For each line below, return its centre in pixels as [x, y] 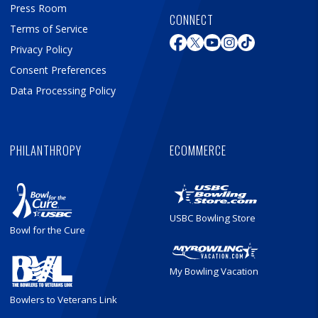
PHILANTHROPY [46, 150]
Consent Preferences [58, 70]
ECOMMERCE [198, 150]
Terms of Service [49, 28]
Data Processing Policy [63, 90]
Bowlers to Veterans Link [64, 299]
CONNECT [192, 20]
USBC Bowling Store [213, 218]
